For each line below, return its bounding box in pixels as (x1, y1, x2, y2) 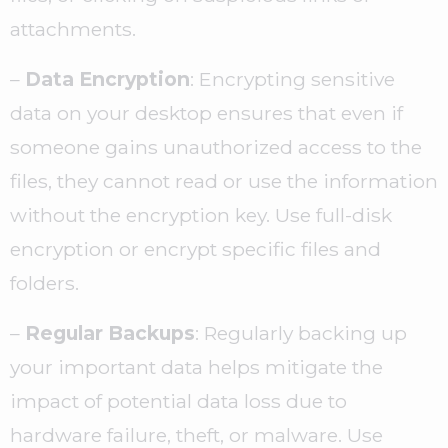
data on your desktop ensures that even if (10, 101, 403, 126)
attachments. (10, 17, 136, 42)
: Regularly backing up (195, 321, 407, 346)
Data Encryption (25, 67, 190, 92)
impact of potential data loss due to (10, 389, 347, 414)
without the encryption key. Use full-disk (10, 203, 392, 228)
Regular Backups (25, 321, 195, 346)
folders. (10, 271, 79, 296)
